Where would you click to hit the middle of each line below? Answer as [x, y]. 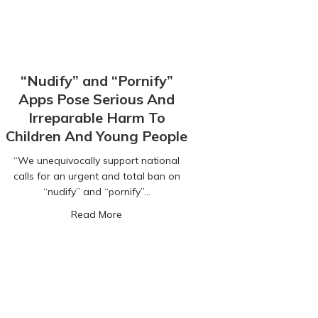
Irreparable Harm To [97, 118]
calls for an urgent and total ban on [97, 176]
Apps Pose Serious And [97, 99]
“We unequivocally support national [97, 161]
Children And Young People [97, 136]
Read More [97, 215]
